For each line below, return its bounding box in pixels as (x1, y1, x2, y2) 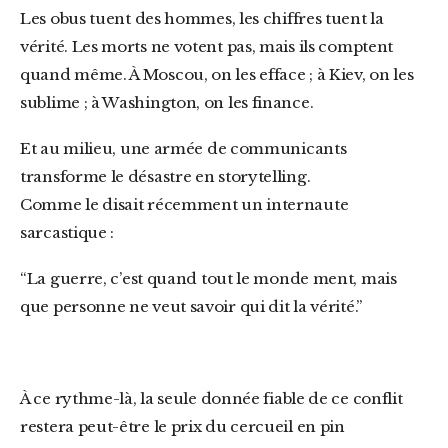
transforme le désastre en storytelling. (20, 167, 311, 186)
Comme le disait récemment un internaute (20, 195, 349, 214)
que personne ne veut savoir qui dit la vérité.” (20, 297, 362, 316)
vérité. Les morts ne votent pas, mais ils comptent (20, 37, 394, 56)
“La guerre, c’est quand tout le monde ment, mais (20, 269, 38, 288)
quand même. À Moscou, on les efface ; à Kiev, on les (20, 65, 414, 84)
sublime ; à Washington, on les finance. (20, 93, 314, 112)
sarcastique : (20, 223, 115, 242)
